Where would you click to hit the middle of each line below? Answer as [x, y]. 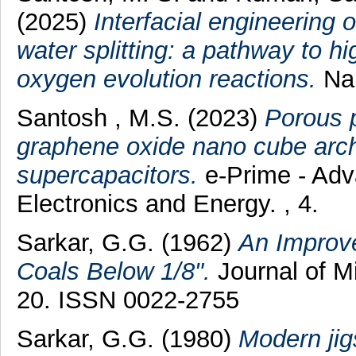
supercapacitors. [107, 175]
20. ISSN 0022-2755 [128, 300]
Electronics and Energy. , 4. [167, 203]
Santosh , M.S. [102, 118]
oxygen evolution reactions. [166, 79]
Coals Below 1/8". [113, 271]
